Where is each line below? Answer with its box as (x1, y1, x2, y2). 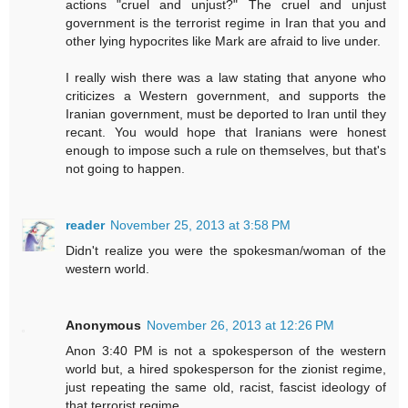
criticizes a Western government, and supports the (66, 88, 386, 104)
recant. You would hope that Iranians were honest (66, 125, 386, 140)
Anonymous (66, 318, 142, 333)
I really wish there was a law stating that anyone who (66, 70, 386, 86)
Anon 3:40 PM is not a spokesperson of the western (66, 343, 386, 359)
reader (66, 218, 106, 233)
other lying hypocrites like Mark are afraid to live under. (66, 34, 382, 49)
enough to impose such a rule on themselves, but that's (66, 143, 386, 158)
